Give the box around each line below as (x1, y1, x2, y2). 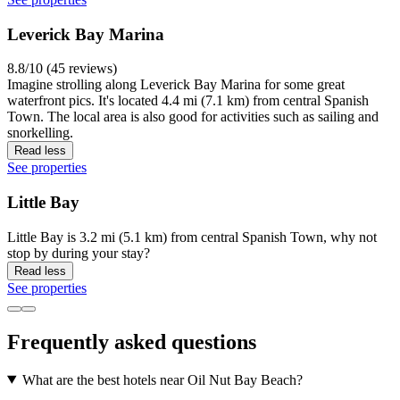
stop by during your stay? (7, 245, 150, 261)
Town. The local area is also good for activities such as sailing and (7, 109, 379, 125)
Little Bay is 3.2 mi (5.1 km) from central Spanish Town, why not (7, 229, 377, 245)
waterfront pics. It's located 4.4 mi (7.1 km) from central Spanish (7, 93, 369, 109)
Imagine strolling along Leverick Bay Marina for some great (7, 77, 345, 93)
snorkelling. (7, 125, 73, 141)
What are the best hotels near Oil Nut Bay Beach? (21, 371, 303, 387)
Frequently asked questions (7, 329, 256, 354)
